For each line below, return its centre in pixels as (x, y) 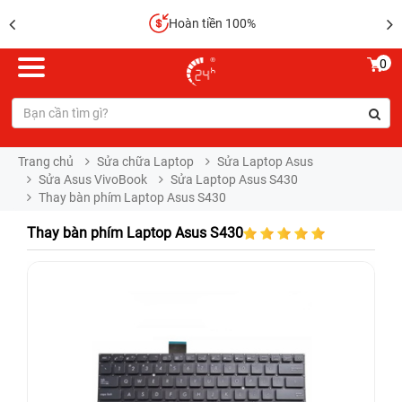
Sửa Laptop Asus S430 (234, 179)
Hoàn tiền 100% (211, 23)
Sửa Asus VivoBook (93, 179)
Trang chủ (46, 162)
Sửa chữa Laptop (145, 162)
